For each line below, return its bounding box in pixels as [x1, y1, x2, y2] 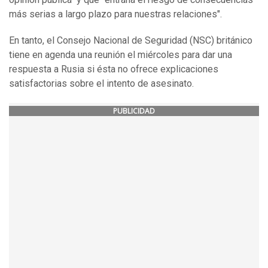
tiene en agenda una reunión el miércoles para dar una [9, 49, 232, 61]
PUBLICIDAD [113, 106, 155, 117]
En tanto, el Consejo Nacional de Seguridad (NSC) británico [9, 35, 252, 47]
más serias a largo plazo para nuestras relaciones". [9, 8, 222, 20]
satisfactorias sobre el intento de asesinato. [9, 78, 194, 90]
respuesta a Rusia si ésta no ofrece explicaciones [9, 63, 218, 75]
